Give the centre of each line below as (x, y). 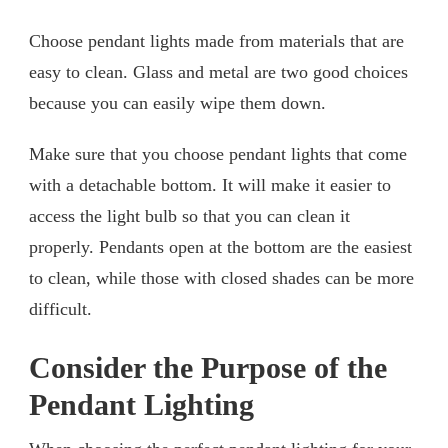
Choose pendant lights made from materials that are (216, 40)
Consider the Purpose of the (208, 367)
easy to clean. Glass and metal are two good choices (218, 71)
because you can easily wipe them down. (177, 102)
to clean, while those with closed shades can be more (221, 277)
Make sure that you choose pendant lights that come (218, 153)
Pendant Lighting (141, 404)
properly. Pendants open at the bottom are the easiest (220, 246)
